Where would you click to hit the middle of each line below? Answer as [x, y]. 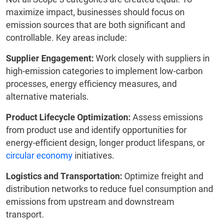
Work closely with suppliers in [152, 58]
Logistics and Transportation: [64, 176]
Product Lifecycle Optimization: [68, 117]
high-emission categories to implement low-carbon [104, 71]
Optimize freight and [163, 176]
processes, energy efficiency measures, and [91, 84]
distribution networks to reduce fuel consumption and [110, 189]
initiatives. [94, 156]
